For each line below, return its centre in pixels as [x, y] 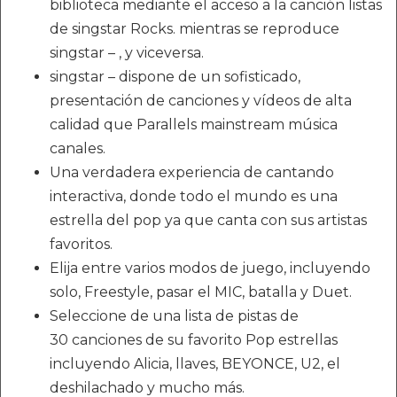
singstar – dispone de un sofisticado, [175, 76]
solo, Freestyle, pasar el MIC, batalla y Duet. [201, 292]
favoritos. [81, 244]
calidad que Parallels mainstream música [194, 124]
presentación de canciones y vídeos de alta [201, 100]
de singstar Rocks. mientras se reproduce [195, 28]
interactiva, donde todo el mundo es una [194, 196]
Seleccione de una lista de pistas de [174, 315]
